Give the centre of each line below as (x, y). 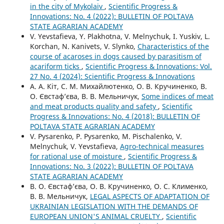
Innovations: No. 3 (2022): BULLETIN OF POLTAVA (111, 166)
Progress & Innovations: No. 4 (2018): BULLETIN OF (115, 116)
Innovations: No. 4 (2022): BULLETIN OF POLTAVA (111, 16)
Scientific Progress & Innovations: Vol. (148, 66)
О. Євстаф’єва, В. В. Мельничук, (85, 96)
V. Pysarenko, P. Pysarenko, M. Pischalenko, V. (106, 136)
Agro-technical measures (162, 146)
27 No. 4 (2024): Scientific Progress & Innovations (112, 76)
